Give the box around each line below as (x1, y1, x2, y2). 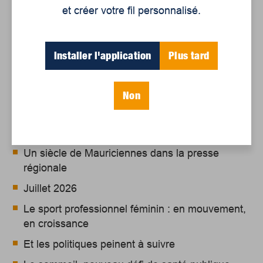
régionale (23, 162, 68, 174)
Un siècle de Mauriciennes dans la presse (23, 147, 220, 160)
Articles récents (13, 105, 106, 122)
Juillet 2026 (23, 183, 77, 195)
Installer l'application (54, 49, 151, 62)
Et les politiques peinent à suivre (23, 238, 176, 251)
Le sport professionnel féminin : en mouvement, (23, 203, 247, 215)
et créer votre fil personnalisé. (62, 5, 201, 16)
